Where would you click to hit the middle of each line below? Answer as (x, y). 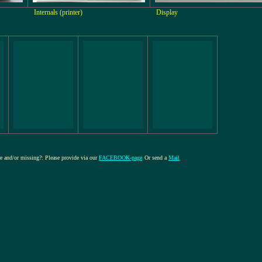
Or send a (156, 157)
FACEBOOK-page (120, 157)
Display (167, 12)
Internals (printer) (58, 12)
